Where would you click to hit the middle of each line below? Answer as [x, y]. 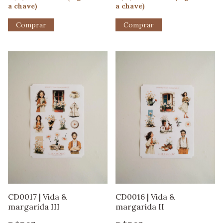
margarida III [34, 206]
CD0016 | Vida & [145, 196]
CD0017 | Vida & [37, 196]
